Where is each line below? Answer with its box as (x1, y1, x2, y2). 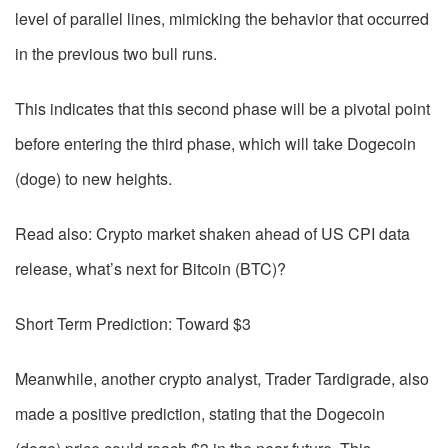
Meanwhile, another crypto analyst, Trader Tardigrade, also (15, 367, 429, 391)
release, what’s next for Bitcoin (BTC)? (15, 257, 286, 281)
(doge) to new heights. (15, 167, 172, 191)
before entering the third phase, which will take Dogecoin (15, 132, 416, 156)
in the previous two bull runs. (15, 42, 217, 66)
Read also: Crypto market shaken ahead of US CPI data (15, 222, 410, 246)
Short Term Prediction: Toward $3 (15, 312, 251, 336)
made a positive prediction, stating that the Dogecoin (15, 402, 385, 426)
